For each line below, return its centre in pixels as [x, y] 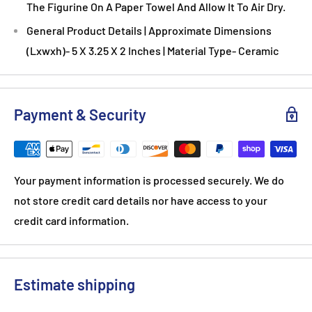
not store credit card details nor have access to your [141, 200]
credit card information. [71, 220]
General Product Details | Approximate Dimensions [149, 30]
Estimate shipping [75, 284]
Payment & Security [80, 114]
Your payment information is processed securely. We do [149, 180]
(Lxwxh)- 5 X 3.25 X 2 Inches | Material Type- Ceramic [153, 50]
